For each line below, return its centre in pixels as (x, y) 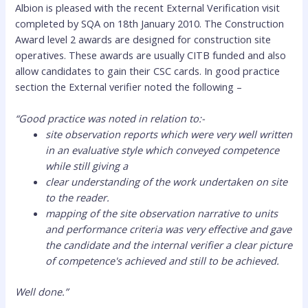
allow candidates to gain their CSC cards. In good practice (148, 71)
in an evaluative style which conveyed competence (163, 150)
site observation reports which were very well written (169, 134)
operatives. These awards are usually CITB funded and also (151, 55)
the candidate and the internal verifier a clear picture (169, 245)
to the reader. (78, 198)
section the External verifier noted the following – (129, 87)
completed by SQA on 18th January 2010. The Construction (150, 24)
